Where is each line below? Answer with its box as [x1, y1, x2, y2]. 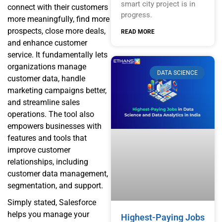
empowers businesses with [7, 121, 102, 131]
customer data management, [7, 169, 108, 179]
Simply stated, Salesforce [7, 198, 96, 208]
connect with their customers [7, 2, 108, 12]
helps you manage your [7, 210, 89, 220]
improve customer [7, 145, 70, 155]
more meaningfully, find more [7, 14, 110, 24]
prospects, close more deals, [7, 26, 106, 36]
